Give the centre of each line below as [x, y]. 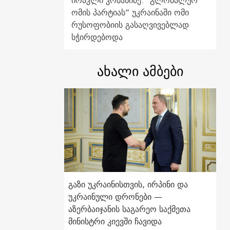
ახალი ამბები [140, 71]
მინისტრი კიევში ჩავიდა [115, 222]
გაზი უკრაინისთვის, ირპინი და [128, 185]
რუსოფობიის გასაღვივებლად [130, 25]
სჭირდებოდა [97, 37]
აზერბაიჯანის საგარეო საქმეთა [129, 209]
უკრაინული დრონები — [115, 197]
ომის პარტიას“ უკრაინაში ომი [130, 13]
